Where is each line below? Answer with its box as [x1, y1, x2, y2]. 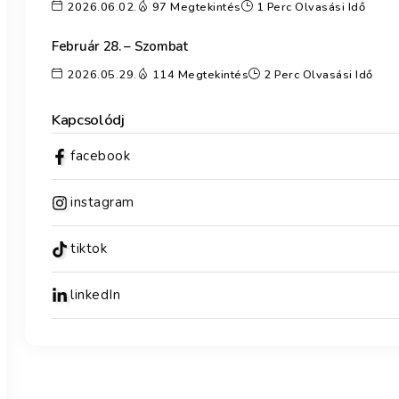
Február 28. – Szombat [52, 37, 188, 55]
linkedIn [70, 286, 120, 305]
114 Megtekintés [151, 67, 248, 84]
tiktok [70, 240, 107, 258]
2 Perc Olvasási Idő [264, 67, 373, 84]
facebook [70, 147, 130, 166]
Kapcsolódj [52, 110, 125, 131]
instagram [70, 193, 134, 212]
